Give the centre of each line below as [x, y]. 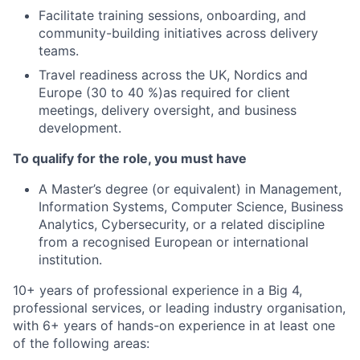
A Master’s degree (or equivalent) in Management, [190, 189]
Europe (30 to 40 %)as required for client [164, 92]
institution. [70, 260]
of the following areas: [81, 343]
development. [80, 128]
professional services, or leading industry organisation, [179, 308]
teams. [59, 51]
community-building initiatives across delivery [178, 33]
